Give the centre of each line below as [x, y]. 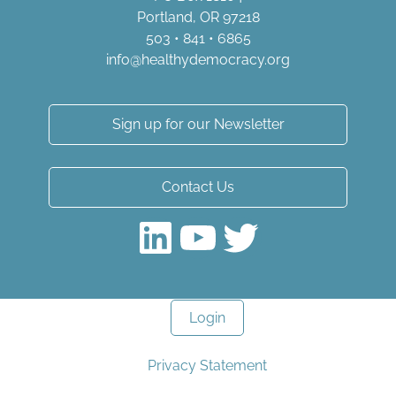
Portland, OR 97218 [198, 17]
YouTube [218, 215]
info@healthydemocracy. [187, 60]
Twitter [252, 215]
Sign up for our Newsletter [198, 124]
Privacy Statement [207, 365]
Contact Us [198, 187]
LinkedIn [175, 215]
